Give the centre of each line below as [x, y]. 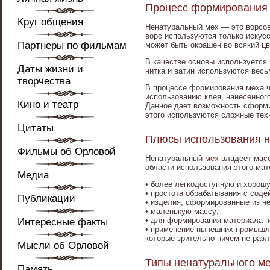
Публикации [46, 199]
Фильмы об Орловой [67, 152]
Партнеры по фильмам [72, 46]
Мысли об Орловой [63, 246]
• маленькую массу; [182, 211]
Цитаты [36, 128]
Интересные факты [63, 222]
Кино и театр [48, 105]
